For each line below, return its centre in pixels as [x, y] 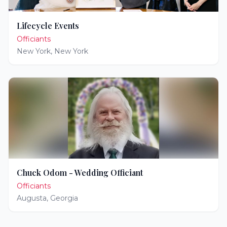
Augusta [32, 198]
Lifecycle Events [48, 26]
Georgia [64, 198]
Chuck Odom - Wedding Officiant [80, 173]
